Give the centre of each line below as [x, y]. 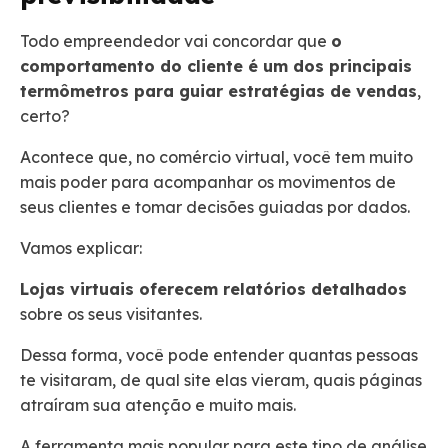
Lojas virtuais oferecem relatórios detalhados [213, 289]
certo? [47, 116]
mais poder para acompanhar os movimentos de [208, 182]
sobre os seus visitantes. [113, 314]
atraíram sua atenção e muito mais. [158, 405]
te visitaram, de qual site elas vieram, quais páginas [221, 380]
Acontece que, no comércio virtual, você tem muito [216, 157]
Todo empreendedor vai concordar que [175, 41]
